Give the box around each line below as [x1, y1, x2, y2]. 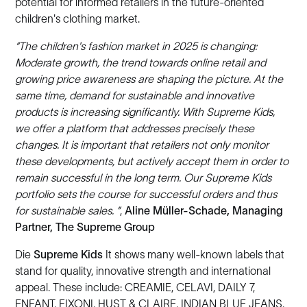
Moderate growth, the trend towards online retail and [15, 56, 267, 69]
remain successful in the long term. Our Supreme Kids [15, 171, 272, 184]
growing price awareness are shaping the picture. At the [15, 73, 284, 85]
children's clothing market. [15, 12, 140, 25]
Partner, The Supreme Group [15, 221, 156, 233]
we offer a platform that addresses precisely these [15, 122, 255, 134]
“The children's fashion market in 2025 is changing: [15, 40, 258, 52]
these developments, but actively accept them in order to [15, 155, 289, 167]
